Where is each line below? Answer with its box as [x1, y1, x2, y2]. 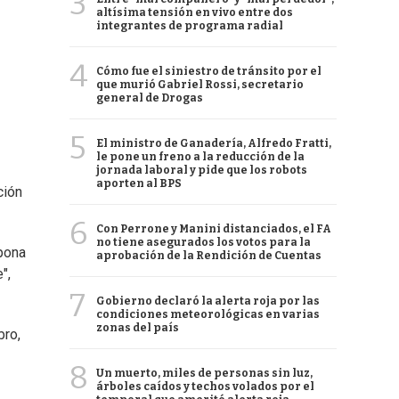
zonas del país [96, 322, 179, 334]
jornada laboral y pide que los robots [96, 164, 307, 176]
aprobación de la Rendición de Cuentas [96, 249, 322, 262]
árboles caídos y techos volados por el [96, 380, 314, 393]
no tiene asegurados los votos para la [96, 236, 311, 248]
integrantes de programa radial [96, 20, 283, 32]
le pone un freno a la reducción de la [96, 151, 305, 163]
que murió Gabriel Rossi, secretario [96, 78, 304, 91]
